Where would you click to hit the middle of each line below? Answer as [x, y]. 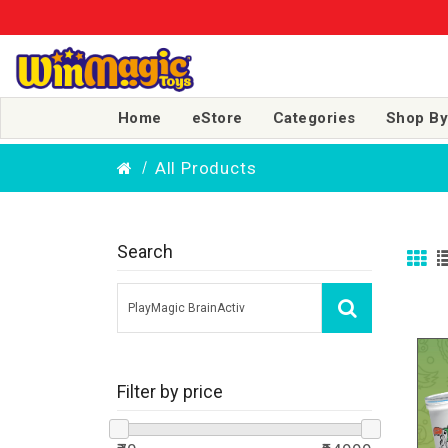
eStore [217, 117]
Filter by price [170, 391]
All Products [205, 167]
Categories [314, 117]
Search [145, 251]
